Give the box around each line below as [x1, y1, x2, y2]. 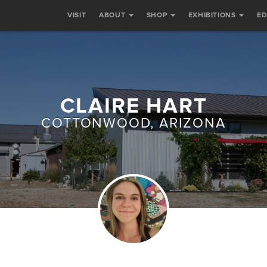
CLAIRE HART [60, 93, 207, 119]
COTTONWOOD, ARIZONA [41, 115, 226, 132]
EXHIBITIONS [188, 11, 238, 19]
